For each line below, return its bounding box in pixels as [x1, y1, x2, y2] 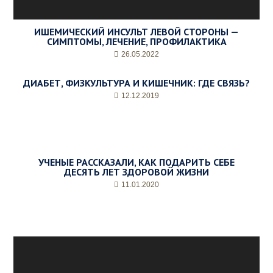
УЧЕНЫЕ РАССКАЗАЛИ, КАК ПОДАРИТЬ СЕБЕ [38, 155, 235, 168]
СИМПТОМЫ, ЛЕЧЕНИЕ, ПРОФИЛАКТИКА [46, 35, 227, 48]
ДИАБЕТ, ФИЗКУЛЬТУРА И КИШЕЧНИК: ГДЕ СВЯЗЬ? [23, 76, 250, 89]
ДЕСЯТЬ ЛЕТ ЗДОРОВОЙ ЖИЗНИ [64, 165, 209, 178]
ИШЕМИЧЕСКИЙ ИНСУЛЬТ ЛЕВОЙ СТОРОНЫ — [34, 25, 239, 38]
